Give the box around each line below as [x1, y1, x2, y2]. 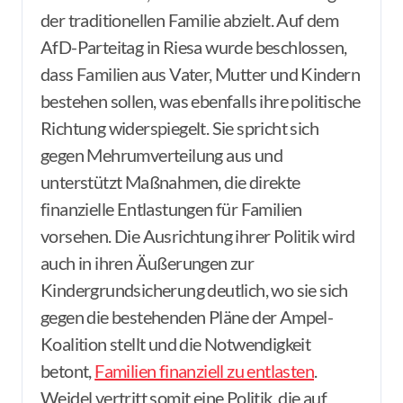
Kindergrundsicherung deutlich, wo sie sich [40, 279, 348, 300]
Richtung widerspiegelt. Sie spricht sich [40, 117, 318, 139]
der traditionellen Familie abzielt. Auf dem [40, 9, 339, 31]
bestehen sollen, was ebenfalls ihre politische [40, 90, 361, 112]
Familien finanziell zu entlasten [94, 360, 315, 381]
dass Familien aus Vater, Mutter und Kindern [40, 63, 361, 85]
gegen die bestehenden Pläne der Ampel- [40, 306, 334, 327]
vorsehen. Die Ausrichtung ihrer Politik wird [40, 225, 355, 246]
